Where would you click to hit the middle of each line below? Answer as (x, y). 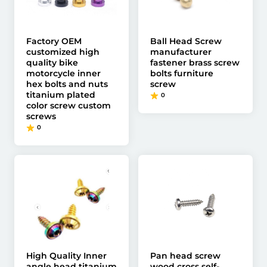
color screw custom (69, 105)
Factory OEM (54, 41)
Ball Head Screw (186, 41)
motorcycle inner (63, 73)
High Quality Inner (66, 256)
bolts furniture (182, 73)
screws (41, 116)
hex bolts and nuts (67, 84)
